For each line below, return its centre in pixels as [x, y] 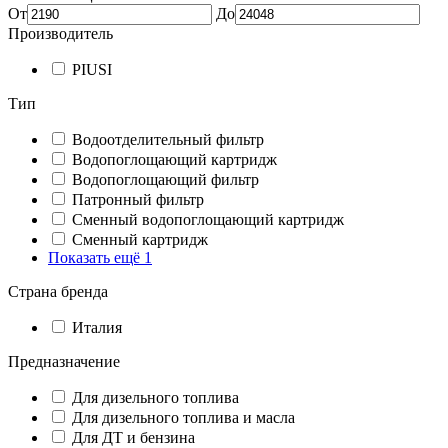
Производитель [60, 33]
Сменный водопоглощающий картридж [208, 219]
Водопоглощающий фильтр [165, 179]
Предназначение [64, 361]
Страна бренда [58, 291]
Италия [97, 327]
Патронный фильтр [138, 199]
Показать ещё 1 [100, 257]
